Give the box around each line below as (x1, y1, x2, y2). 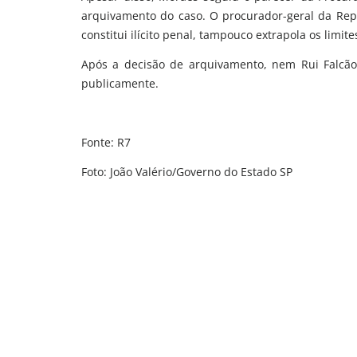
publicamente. (81, 75, 159, 91)
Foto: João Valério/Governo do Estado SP (81, 163, 292, 179)
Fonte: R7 (81, 134, 131, 150)
